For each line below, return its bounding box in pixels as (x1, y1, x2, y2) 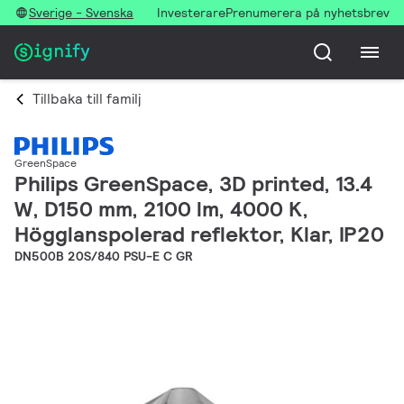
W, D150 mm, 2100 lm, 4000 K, (14, 195, 308, 224)
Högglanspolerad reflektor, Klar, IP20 (14, 220, 384, 249)
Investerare (157, 5, 225, 21)
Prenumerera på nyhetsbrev (225, 5, 390, 21)
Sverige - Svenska (29, 5, 133, 21)
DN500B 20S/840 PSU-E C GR (14, 248, 193, 265)
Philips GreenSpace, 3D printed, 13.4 (14, 170, 372, 198)
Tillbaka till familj (32, 89, 141, 108)
